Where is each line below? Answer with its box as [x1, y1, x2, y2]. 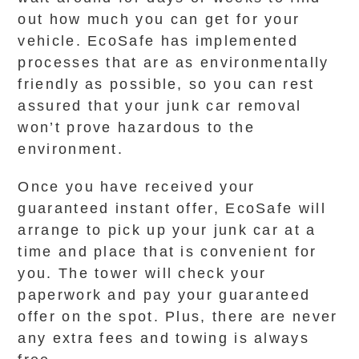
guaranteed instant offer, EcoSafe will [18, 200, 326, 216]
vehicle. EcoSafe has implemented [18, 33, 299, 49]
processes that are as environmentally [18, 54, 329, 71]
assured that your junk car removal [18, 98, 302, 114]
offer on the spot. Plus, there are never [18, 309, 338, 325]
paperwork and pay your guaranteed [18, 287, 311, 303]
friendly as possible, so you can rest [18, 76, 315, 92]
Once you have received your [18, 179, 256, 195]
